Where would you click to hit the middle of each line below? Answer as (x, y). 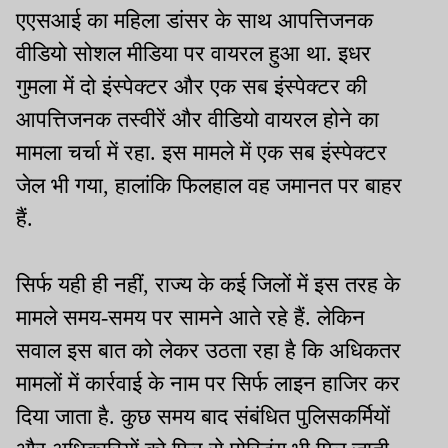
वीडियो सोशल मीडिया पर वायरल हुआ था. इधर (193, 54)
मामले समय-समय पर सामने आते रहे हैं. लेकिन (190, 318)
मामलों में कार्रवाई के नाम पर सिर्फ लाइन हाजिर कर (208, 384)
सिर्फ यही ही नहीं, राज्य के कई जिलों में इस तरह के (208, 285)
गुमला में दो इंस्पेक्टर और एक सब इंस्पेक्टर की (191, 87)
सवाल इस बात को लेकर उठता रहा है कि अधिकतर (208, 351)
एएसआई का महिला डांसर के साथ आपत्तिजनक (194, 21)
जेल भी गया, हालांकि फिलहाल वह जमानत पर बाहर (209, 186)
